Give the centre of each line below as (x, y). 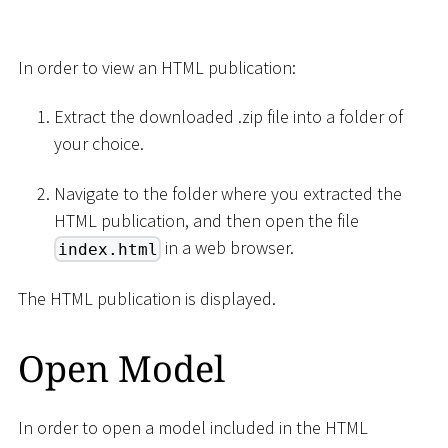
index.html (107, 249)
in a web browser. (228, 247)
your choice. (99, 144)
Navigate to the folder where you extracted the (228, 193)
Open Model (121, 369)
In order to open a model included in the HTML (193, 427)
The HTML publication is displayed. (147, 299)
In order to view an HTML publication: (157, 67)
